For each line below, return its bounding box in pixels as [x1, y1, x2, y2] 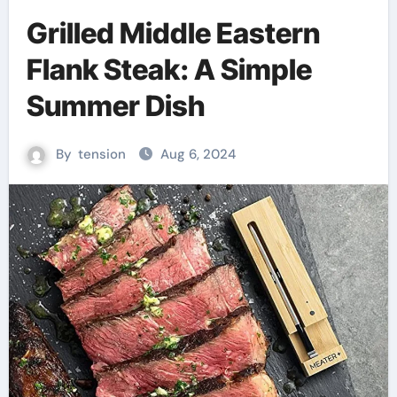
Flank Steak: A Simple [26, 52, 312, 87]
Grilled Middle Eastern [26, 16, 320, 51]
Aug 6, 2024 [160, 145, 236, 163]
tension [78, 145, 126, 163]
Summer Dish [26, 89, 206, 123]
